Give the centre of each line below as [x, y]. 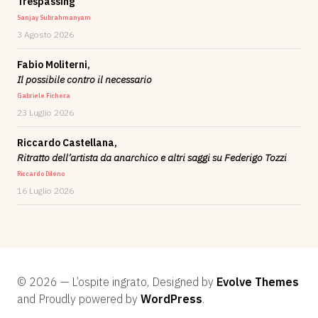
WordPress [171, 299]
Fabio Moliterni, [54, 65]
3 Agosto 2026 [45, 35]
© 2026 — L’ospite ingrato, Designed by [117, 282]
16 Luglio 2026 [45, 191]
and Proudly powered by [79, 299]
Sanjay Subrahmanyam [54, 18]
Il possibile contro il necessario [84, 80]
